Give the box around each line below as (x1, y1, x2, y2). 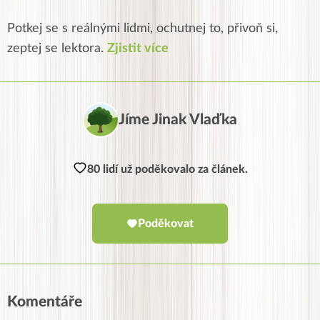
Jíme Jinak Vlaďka (119, 111, 237, 127)
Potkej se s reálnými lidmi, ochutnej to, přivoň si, (7, 21, 278, 35)
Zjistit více (107, 41, 169, 55)
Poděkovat (138, 217, 194, 229)
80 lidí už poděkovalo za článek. (86, 163, 248, 175)
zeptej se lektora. (7, 41, 107, 55)
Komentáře (7, 294, 82, 309)
